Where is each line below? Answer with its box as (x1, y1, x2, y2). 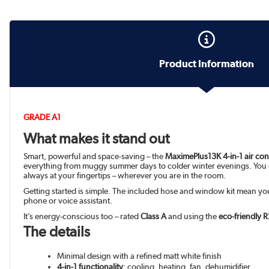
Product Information (159, 58, 254, 70)
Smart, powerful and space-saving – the (23, 151, 166, 162)
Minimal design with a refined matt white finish (57, 251, 222, 261)
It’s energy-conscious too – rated (23, 211, 141, 222)
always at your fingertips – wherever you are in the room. (23, 171, 226, 181)
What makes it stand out (23, 130, 170, 148)
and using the (166, 211, 219, 222)
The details (23, 223, 91, 241)
